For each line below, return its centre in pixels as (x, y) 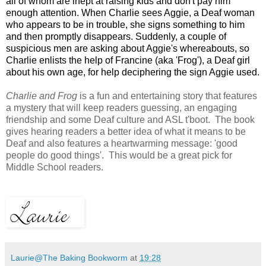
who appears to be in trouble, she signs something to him (125, 24)
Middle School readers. (55, 167)
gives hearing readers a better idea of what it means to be (126, 131)
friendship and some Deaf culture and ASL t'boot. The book (130, 119)
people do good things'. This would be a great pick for (119, 155)
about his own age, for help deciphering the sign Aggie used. (133, 72)
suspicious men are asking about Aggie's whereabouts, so (128, 48)
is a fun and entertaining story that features (167, 96)
